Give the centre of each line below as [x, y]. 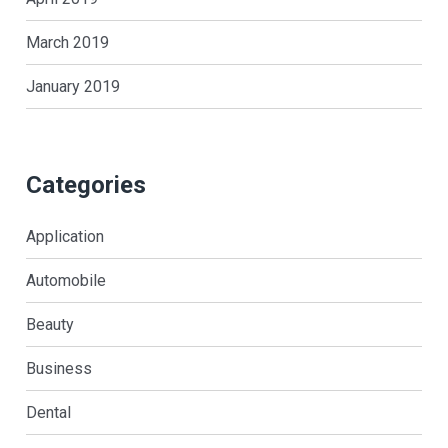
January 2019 [72, 86]
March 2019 [67, 42]
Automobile [65, 280]
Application [64, 236]
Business [58, 368]
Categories [85, 184]
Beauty [49, 324]
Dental [48, 412]
